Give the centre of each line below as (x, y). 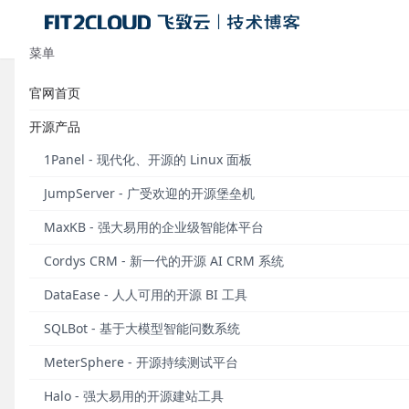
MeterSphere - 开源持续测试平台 (141, 362)
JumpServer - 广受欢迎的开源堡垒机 (149, 193)
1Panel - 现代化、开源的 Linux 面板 (148, 159)
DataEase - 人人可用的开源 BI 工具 (146, 294)
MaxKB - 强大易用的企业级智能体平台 (154, 227)
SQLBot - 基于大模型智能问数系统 (142, 328)
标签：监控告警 (101, 100)
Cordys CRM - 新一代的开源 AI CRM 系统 (164, 261)
